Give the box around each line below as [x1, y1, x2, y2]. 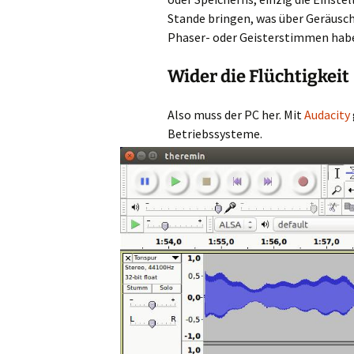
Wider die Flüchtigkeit [168, 66, 349, 87]
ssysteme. [209, 126, 262, 141]
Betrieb [168, 126, 209, 141]
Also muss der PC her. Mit [168, 107, 304, 122]
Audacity [304, 107, 350, 122]
